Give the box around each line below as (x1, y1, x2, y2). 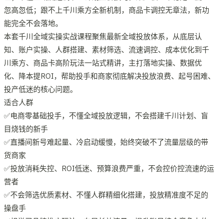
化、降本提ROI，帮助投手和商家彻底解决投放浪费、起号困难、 (4, 71, 215, 81)
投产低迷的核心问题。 (4, 84, 77, 94)
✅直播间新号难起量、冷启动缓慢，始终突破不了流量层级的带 (4, 137, 208, 147)
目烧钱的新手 (4, 124, 48, 133)
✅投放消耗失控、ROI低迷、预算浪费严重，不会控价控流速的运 (4, 163, 214, 173)
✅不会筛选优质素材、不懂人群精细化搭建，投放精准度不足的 (4, 190, 208, 199)
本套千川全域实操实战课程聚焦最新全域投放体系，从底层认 (4, 31, 202, 41)
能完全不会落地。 (4, 18, 63, 28)
